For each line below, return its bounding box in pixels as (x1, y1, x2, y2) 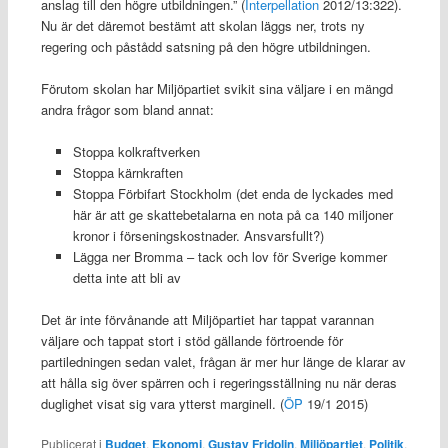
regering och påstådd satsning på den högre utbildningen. (40, 36, 371, 56)
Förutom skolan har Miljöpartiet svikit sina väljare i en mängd (40, 78, 393, 98)
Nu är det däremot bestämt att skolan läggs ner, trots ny (40, 15, 365, 35)
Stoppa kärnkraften (73, 162, 184, 182)
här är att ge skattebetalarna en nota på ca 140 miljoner (73, 204, 394, 224)
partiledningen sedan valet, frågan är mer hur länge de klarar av (40, 351, 406, 371)
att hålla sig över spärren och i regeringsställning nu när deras (40, 372, 397, 392)
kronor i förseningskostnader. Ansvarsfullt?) (73, 225, 325, 245)
